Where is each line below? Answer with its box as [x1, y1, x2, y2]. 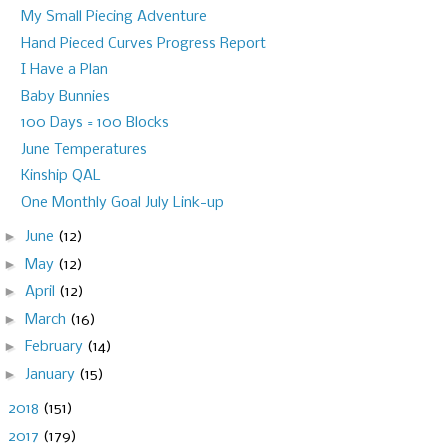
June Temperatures [20, 141, 147, 158]
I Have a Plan [20, 62, 108, 79]
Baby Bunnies [20, 88, 110, 105]
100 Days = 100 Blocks [20, 115, 169, 132]
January [24, 366, 79, 383]
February [24, 339, 87, 356]
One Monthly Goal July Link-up [20, 194, 224, 211]
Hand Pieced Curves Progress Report [20, 35, 266, 52]
